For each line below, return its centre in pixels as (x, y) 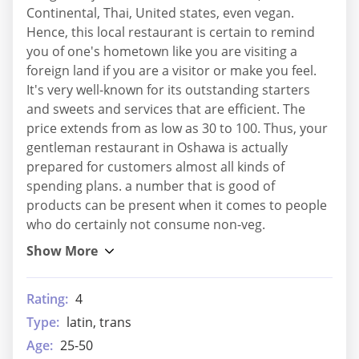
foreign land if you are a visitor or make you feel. (171, 70)
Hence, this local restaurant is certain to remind (171, 32)
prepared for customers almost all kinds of (155, 166)
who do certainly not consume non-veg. (146, 224)
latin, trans (99, 322)
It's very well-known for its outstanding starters (168, 89)
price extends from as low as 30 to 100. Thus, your (177, 128)
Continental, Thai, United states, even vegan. (160, 12)
